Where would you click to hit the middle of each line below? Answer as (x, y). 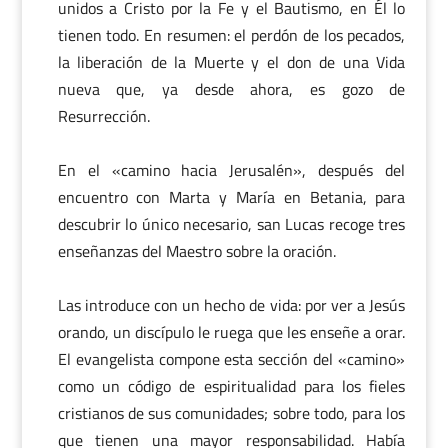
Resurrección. (103, 116)
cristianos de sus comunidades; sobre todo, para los (231, 413)
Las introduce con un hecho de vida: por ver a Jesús (231, 305)
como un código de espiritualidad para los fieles (231, 386)
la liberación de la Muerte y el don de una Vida (231, 62)
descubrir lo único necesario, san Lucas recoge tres (231, 224)
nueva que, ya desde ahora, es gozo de (231, 89)
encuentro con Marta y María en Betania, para (231, 197)
